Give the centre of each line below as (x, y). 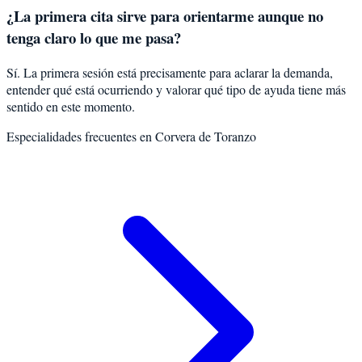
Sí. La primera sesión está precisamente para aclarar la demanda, (170, 72)
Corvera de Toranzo (206, 136)
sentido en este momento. (71, 106)
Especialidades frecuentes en (81, 136)
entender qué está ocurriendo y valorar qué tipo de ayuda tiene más (176, 89)
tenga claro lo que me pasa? (94, 37)
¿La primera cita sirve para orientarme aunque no (165, 15)
